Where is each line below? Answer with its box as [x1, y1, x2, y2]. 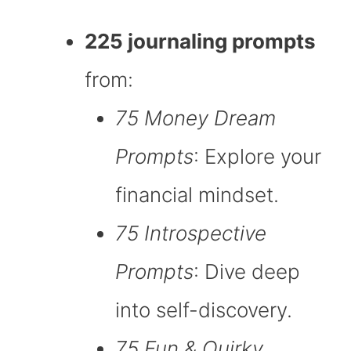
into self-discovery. [115, 298, 292, 323]
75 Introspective [115, 221, 266, 246]
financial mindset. [115, 183, 279, 208]
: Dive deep [194, 259, 300, 284]
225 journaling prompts [85, 29, 316, 54]
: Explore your [194, 144, 321, 169]
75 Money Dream [115, 106, 276, 131]
